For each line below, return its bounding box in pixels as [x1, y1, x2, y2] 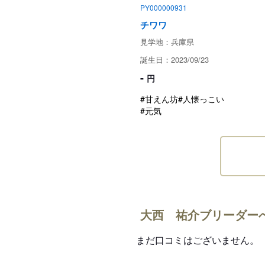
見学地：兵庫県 [140, 36, 194, 47]
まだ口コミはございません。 [136, 233, 259, 247]
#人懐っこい [178, 93, 224, 105]
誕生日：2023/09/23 [140, 54, 209, 65]
